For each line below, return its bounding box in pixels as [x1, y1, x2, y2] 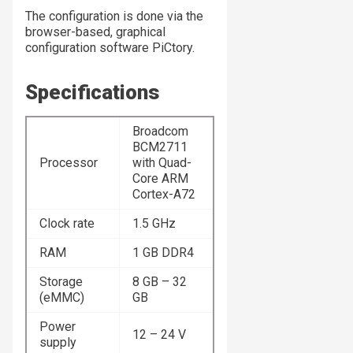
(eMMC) [39, 290, 84, 306]
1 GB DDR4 [132, 245, 194, 261]
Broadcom [132, 124, 188, 139]
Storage [39, 274, 83, 290]
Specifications [25, 80, 159, 105]
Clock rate [39, 216, 95, 232]
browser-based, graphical [25, 24, 165, 40]
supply [39, 335, 76, 351]
